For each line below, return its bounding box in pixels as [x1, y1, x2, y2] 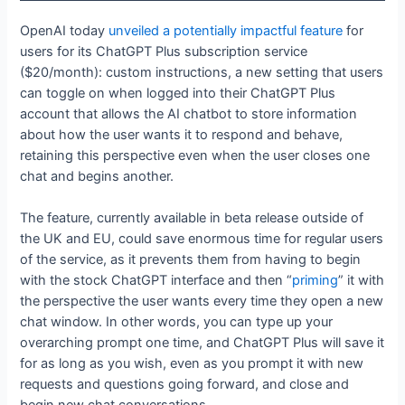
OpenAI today [20, 22, 109, 39]
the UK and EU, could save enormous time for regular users [20, 231, 384, 248]
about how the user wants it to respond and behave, [20, 126, 344, 143]
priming [292, 272, 339, 289]
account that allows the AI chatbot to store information [20, 105, 358, 122]
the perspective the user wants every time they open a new [20, 293, 384, 310]
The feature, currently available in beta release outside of [20, 210, 364, 227]
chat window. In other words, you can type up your [20, 314, 334, 331]
